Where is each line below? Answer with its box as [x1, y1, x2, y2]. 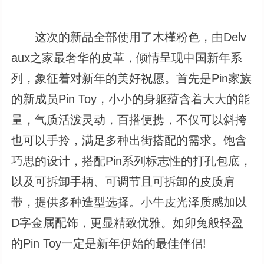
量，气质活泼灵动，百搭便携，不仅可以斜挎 [11, 113, 247, 126]
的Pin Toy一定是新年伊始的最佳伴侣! [11, 236, 207, 250]
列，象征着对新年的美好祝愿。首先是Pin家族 [11, 71, 252, 85]
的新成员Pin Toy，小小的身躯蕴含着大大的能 [11, 92, 250, 105]
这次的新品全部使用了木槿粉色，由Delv [11, 30, 247, 44]
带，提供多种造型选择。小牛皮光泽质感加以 [11, 195, 247, 209]
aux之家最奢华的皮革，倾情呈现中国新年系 [11, 51, 243, 64]
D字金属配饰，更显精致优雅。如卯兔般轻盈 [11, 216, 244, 229]
